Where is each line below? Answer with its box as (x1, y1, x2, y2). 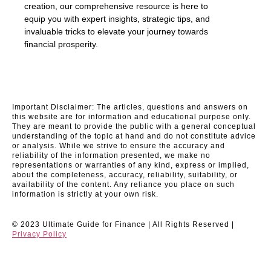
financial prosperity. (24, 39, 98, 50)
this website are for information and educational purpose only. (12, 112, 251, 121)
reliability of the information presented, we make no (12, 151, 211, 160)
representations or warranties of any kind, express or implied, (12, 160, 249, 169)
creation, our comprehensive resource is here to (24, 1, 208, 11)
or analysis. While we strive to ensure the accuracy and (12, 141, 225, 150)
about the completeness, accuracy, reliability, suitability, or (12, 170, 238, 179)
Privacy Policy (12, 229, 67, 238)
